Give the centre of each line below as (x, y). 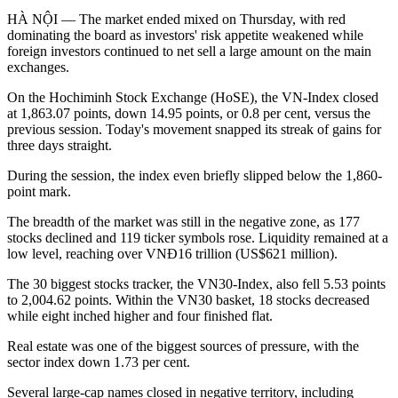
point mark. (39, 192)
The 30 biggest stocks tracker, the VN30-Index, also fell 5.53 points (196, 284)
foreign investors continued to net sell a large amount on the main (189, 52)
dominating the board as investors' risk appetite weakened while (185, 36)
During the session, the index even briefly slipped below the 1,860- (195, 176)
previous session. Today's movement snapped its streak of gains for (194, 130)
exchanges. (40, 68)
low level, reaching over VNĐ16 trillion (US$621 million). (172, 254)
